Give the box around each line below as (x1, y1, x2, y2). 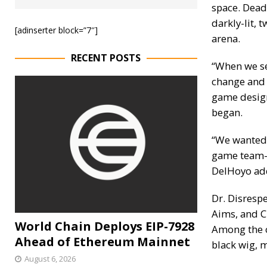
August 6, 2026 (24, 253, 76, 264)
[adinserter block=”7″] (15, 24, 98, 36)
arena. (211, 32, 243, 45)
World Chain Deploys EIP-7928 (15, 218, 194, 234)
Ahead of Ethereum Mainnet (15, 233, 190, 250)
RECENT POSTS (71, 51, 141, 64)
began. (211, 105, 245, 119)
